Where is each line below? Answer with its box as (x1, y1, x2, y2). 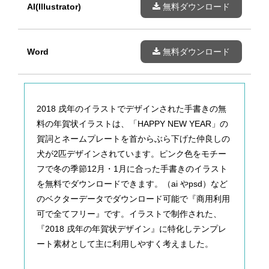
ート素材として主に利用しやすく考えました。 (37, 239, 213, 249)
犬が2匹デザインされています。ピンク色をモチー (37, 149, 226, 159)
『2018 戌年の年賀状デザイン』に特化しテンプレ (37, 224, 226, 234)
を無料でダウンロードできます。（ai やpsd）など (37, 179, 228, 189)
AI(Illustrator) (27, 2, 81, 12)
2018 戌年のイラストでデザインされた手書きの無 (37, 104, 226, 114)
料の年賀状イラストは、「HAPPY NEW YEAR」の (37, 119, 228, 129)
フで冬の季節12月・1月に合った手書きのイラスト (37, 164, 228, 174)
